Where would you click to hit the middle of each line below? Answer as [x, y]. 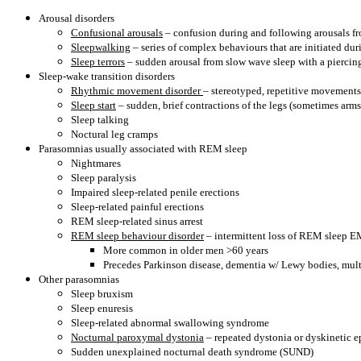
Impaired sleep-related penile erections [155, 192]
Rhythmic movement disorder [137, 91]
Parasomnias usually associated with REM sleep [143, 149]
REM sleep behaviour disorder [137, 236]
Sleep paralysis [104, 178]
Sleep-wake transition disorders [107, 76]
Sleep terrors [98, 62]
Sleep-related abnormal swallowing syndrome [170, 323]
